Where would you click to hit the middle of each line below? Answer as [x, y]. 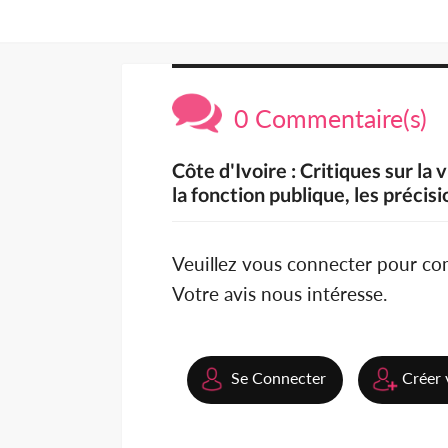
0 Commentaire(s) [324, 118]
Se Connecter [278, 378]
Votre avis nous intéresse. [279, 294]
